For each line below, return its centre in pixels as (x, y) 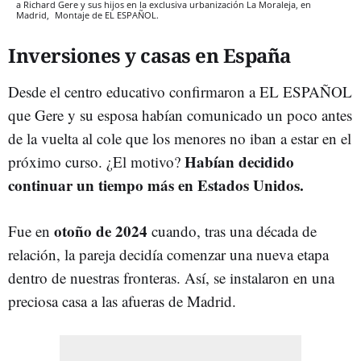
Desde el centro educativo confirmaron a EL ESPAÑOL (180, 92)
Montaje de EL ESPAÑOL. (107, 15)
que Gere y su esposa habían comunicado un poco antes (180, 115)
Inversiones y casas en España (149, 56)
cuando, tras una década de (232, 231)
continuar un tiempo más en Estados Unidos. (156, 185)
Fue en (29, 231)
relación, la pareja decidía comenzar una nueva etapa (168, 255)
